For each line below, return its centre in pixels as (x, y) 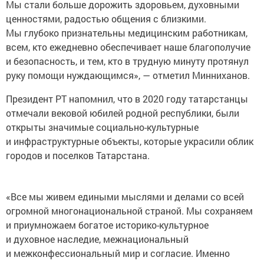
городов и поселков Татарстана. (79, 156)
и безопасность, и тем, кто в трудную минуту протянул (127, 61)
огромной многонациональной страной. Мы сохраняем (129, 211)
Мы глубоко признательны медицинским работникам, (127, 33)
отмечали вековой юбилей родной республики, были (123, 113)
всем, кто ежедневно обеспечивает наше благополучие (128, 47)
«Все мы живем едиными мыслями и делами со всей (125, 197)
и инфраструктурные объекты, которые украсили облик (130, 141)
